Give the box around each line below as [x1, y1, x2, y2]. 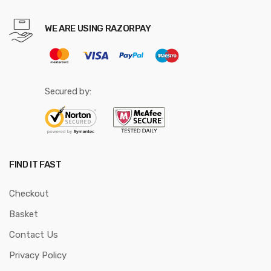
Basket [9, 209, 38, 220]
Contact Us [9, 229, 58, 241]
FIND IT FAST [9, 159, 62, 171]
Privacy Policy [9, 250, 67, 261]
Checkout [9, 188, 49, 200]
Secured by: [45, 86, 91, 97]
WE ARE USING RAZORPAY [45, 23, 151, 34]
